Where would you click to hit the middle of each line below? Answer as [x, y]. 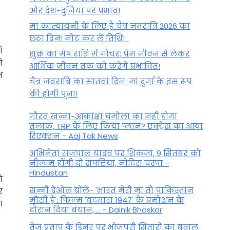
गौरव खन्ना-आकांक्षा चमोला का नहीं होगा [103, 117]
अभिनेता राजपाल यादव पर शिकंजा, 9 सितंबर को [115, 154]
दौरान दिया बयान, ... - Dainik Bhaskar [96, 210]
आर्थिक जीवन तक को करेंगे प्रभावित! [95, 66]
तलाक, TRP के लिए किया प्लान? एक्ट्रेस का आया [116, 126]
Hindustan [49, 173]
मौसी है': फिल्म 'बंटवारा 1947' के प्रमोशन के [107, 200]
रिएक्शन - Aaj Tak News [74, 136]
